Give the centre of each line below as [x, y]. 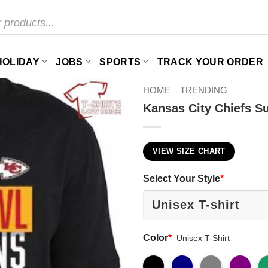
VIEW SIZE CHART [189, 151]
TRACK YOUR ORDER [210, 61]
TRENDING [203, 90]
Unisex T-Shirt [203, 238]
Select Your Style [182, 178]
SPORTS [120, 61]
